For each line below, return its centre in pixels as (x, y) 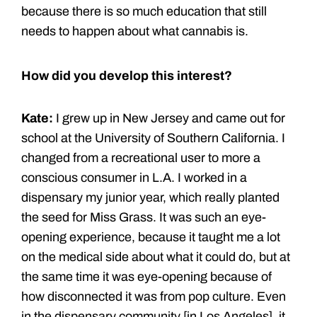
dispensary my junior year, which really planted (150, 197)
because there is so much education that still (144, 11)
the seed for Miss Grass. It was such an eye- (144, 217)
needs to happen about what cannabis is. (135, 31)
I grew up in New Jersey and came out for (169, 118)
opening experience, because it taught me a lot (151, 237)
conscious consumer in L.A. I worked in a (134, 177)
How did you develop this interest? (127, 75)
